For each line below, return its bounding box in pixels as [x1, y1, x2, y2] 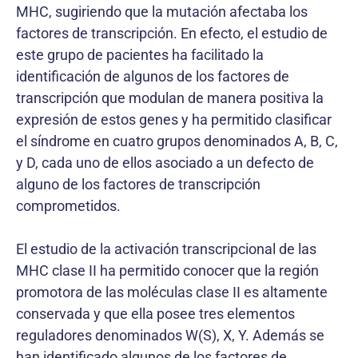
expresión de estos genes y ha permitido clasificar [16, 111, 332, 128]
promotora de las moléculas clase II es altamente [16, 284, 328, 300]
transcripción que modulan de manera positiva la [16, 89, 324, 106]
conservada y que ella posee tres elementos [16, 305, 295, 322]
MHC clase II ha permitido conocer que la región [16, 262, 319, 279]
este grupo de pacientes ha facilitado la [16, 46, 264, 63]
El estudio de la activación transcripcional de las [16, 241, 316, 257]
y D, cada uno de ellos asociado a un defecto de [16, 154, 314, 171]
